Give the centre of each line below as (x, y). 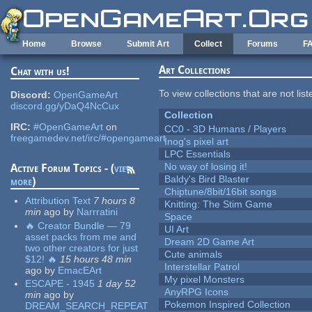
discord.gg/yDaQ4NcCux (65, 106)
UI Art (177, 229)
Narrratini (97, 212)
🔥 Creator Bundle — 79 (78, 225)
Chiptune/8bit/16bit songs (221, 192)
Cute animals (194, 255)
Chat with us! (40, 72)
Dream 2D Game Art (210, 242)
